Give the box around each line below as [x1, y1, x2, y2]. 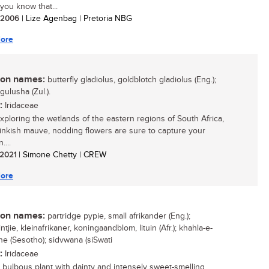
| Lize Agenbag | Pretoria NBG [19, 14, 132, 23]
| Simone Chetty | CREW [16, 150, 106, 160]
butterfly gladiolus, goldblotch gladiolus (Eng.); [45, 75, 216, 85]
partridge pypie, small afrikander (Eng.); [45, 211, 190, 221]
